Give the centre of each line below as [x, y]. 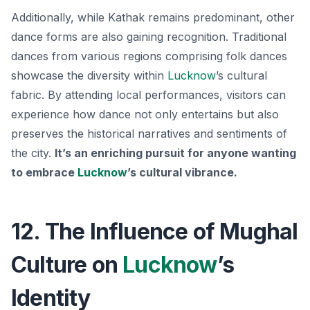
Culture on [67, 264]
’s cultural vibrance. [182, 172]
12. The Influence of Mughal [155, 231]
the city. [33, 153]
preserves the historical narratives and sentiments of [149, 133]
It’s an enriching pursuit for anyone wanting [175, 153]
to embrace [44, 172]
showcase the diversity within [89, 75]
